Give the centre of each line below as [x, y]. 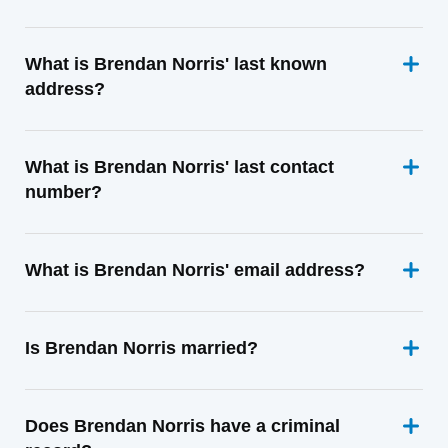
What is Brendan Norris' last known [176, 64]
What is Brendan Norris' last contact [179, 167]
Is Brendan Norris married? [141, 348]
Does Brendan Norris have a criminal [182, 426]
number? [63, 192]
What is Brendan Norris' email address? [195, 270]
